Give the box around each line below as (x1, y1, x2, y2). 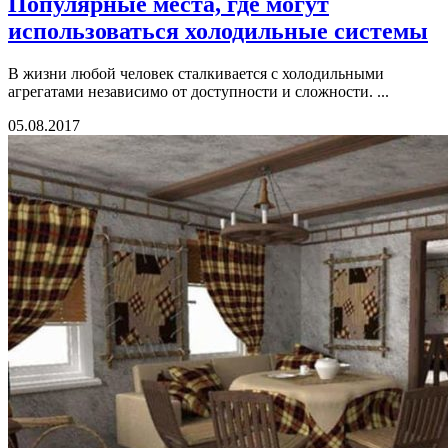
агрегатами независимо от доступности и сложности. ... (8, 83, 389, 101)
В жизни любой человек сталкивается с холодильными (8, 65, 384, 83)
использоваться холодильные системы (8, 18, 428, 45)
